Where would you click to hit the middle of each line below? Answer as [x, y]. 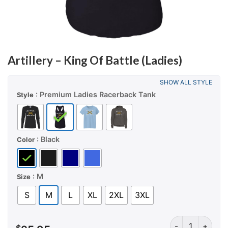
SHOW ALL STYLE [186, 82]
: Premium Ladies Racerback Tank [96, 94]
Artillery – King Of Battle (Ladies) [95, 60]
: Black [48, 139]
